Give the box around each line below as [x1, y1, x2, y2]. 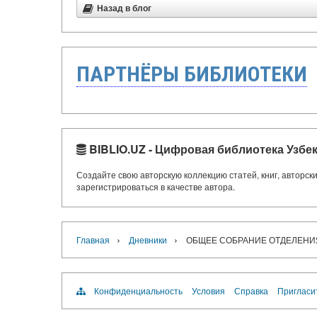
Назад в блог [97, 4, 151, 13]
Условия [192, 284, 225, 296]
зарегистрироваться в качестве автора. [76, 180, 235, 192]
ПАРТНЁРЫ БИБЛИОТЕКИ [76, 62, 307, 86]
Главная [76, 234, 110, 246]
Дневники [129, 234, 167, 246]
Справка [234, 284, 268, 296]
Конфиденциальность [94, 284, 183, 296]
